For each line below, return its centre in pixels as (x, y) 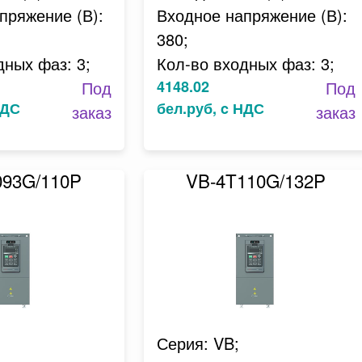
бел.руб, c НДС (210, 108)
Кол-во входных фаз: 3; (245, 63)
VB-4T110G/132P (256, 180)
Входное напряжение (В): (252, 15)
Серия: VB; (198, 343)
